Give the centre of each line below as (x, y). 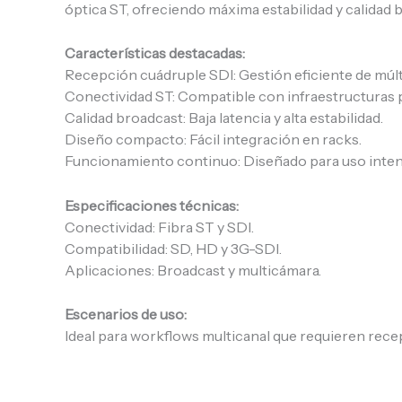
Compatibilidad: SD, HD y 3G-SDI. (173, 248)
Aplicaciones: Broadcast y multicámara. (193, 270)
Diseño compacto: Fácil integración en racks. (213, 140)
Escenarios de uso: (126, 315)
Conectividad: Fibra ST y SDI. (159, 227)
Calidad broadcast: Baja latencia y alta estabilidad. (224, 118)
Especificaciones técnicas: (152, 205)
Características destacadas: (155, 53)
